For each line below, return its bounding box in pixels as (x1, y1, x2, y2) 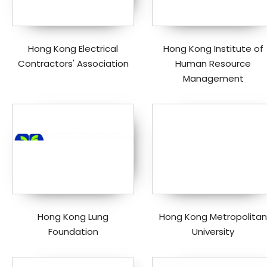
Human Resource (175, 57, 251, 70)
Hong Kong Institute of (163, 42, 263, 55)
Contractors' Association (17, 57, 129, 70)
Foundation (48, 225, 98, 238)
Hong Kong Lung (38, 210, 108, 223)
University (192, 225, 234, 238)
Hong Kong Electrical (28, 42, 118, 55)
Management (182, 72, 244, 85)
